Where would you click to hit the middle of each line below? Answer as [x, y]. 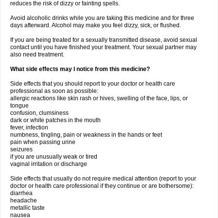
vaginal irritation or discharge [49, 164]
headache [24, 200]
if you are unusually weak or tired [54, 157]
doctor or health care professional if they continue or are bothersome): [102, 186]
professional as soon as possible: [54, 91]
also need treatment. [37, 54]
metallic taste [27, 208]
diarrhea [21, 193]
